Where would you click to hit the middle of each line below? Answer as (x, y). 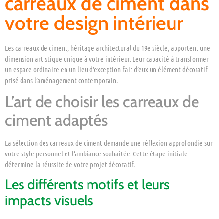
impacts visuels (49, 201)
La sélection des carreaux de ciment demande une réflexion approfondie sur (109, 143)
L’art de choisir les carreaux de (102, 102)
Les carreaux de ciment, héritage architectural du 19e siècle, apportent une (108, 48)
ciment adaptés (56, 120)
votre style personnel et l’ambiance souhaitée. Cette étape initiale (96, 154)
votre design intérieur (94, 22)
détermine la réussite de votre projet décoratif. (70, 164)
